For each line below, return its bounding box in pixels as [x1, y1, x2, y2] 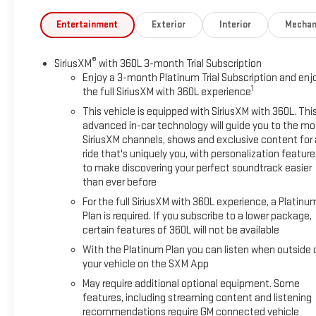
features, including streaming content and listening [82, 291, 312, 305]
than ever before [82, 176, 157, 190]
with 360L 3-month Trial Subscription [96, 57, 262, 71]
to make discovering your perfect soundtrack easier [82, 162, 312, 176]
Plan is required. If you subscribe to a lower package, [82, 209, 312, 224]
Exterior [152, 19, 186, 31]
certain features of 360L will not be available [82, 224, 279, 238]
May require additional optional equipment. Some [82, 277, 300, 291]
